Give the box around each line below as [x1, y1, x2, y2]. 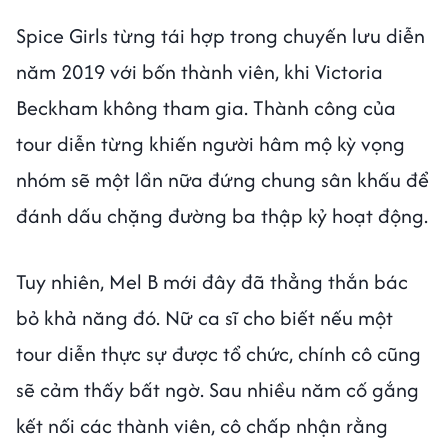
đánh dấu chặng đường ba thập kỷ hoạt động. [16, 200, 428, 230]
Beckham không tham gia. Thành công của [16, 92, 396, 122]
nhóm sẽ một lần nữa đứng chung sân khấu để [16, 164, 429, 194]
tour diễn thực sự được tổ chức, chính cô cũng [16, 338, 421, 368]
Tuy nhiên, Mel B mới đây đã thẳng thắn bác [16, 266, 408, 296]
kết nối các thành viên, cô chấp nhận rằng [16, 410, 388, 440]
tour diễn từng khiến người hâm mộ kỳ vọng [16, 128, 405, 158]
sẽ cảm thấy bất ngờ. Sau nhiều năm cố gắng [16, 374, 419, 404]
